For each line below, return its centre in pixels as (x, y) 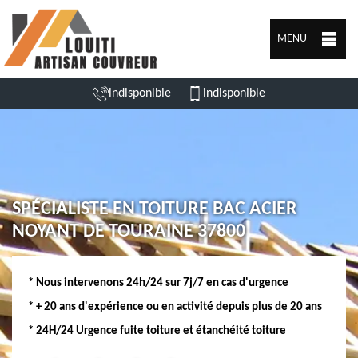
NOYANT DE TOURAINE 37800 (129, 232)
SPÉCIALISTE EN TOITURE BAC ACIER (155, 209)
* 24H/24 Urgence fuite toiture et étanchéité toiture (157, 331)
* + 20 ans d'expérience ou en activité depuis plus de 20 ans (175, 307)
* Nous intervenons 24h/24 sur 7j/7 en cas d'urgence (158, 283)
